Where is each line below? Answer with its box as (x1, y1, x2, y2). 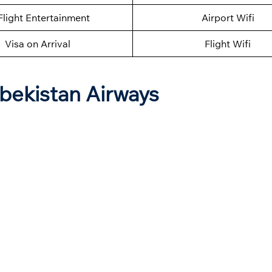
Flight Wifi (205, 38, 251, 50)
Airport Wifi (201, 12, 254, 24)
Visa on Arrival (5, 38, 70, 50)
